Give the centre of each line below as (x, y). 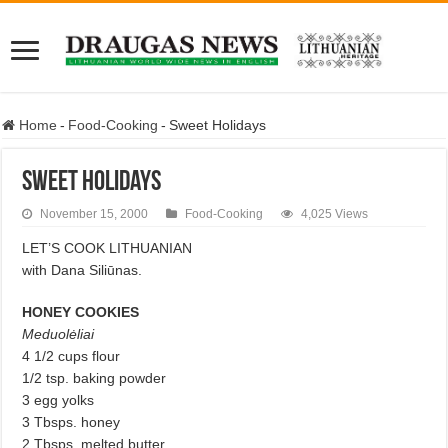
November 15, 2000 (94, 214)
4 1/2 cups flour (71, 356)
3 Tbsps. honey (71, 422)
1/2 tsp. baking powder (94, 378)
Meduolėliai (58, 334)
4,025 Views (335, 214)
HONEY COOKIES (81, 312)
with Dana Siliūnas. (82, 270)
